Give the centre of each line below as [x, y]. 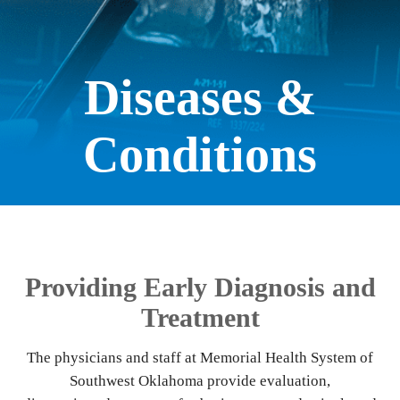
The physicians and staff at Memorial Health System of [200, 358]
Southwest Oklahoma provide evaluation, [200, 381]
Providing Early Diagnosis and [200, 287]
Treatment [200, 317]
